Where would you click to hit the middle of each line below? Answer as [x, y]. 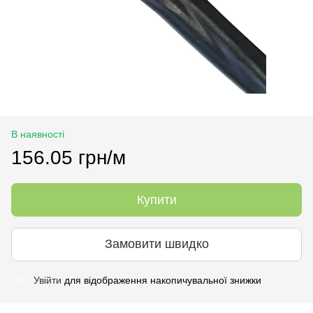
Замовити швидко [156, 244]
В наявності [38, 134]
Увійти [48, 280]
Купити [156, 199]
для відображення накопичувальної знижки [161, 280]
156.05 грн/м [68, 157]
